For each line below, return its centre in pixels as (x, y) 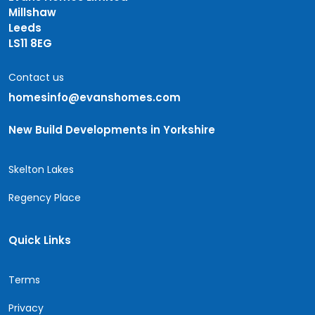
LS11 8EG (30, 44)
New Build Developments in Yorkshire (112, 130)
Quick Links (40, 240)
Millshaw (32, 13)
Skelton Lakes (41, 170)
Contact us (36, 78)
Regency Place (45, 198)
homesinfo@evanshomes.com (95, 98)
